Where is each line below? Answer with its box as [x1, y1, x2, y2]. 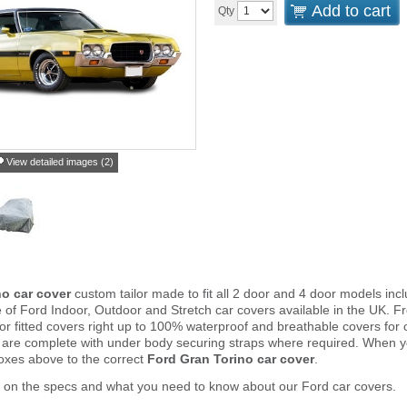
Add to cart [312, 2, 391, 20]
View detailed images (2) [6, 156, 114, 167]
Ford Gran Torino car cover [147, 352, 314, 366]
